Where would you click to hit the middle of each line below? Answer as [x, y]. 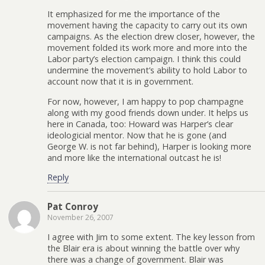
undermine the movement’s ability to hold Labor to [147, 70]
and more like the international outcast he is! [134, 157]
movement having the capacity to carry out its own [147, 25]
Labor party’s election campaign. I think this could [144, 59]
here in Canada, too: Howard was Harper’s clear [140, 124]
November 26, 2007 [80, 218]
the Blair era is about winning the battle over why [143, 248]
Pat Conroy [73, 207]
